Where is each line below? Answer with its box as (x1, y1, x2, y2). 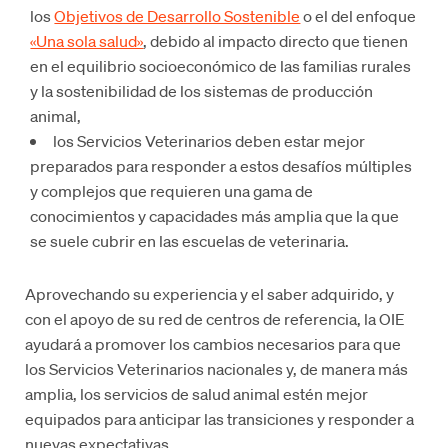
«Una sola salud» (30, 29, 144, 51)
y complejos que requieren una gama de (30, 179, 314, 201)
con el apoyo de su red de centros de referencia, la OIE (25, 307, 406, 329)
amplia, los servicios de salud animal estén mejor (25, 382, 369, 404)
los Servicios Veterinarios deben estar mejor (53, 129, 366, 151)
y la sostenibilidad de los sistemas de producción (30, 79, 374, 101)
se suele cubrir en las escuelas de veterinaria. (30, 229, 350, 251)
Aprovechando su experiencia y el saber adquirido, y (25, 282, 395, 304)
